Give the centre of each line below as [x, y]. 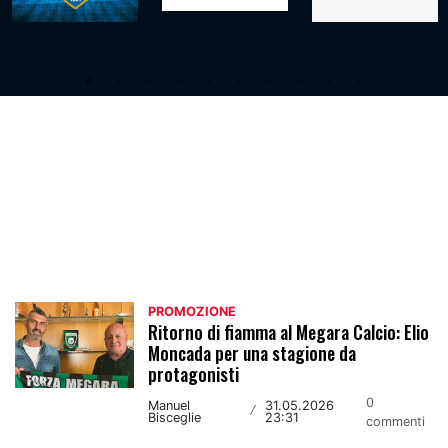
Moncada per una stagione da [252, 352]
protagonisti [194, 373]
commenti [395, 421]
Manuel [169, 405]
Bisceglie [175, 417]
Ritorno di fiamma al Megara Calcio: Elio [289, 331]
